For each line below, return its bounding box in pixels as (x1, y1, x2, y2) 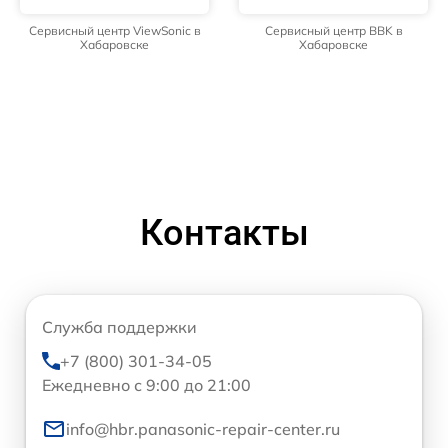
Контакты (139, 211, 309, 254)
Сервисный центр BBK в (264, 22, 403, 38)
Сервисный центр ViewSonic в (28, 22, 201, 38)
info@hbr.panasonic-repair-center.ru (66, 418, 340, 439)
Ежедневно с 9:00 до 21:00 (42, 374, 251, 395)
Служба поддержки (42, 316, 197, 337)
